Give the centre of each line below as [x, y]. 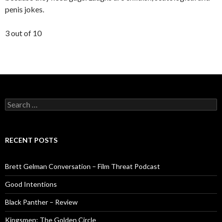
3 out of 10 [23, 33]
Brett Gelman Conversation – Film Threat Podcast [83, 166]
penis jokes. [25, 9]
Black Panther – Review [41, 202]
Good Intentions [31, 184]
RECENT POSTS [31, 140]
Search [15, 102]
